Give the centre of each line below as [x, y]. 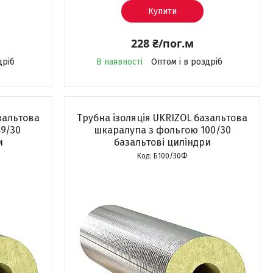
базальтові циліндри [162, 142]
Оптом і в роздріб [186, 62]
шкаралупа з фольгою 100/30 [162, 130]
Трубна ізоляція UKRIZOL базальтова [162, 118]
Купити [162, 11]
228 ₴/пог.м [162, 43]
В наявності [119, 62]
